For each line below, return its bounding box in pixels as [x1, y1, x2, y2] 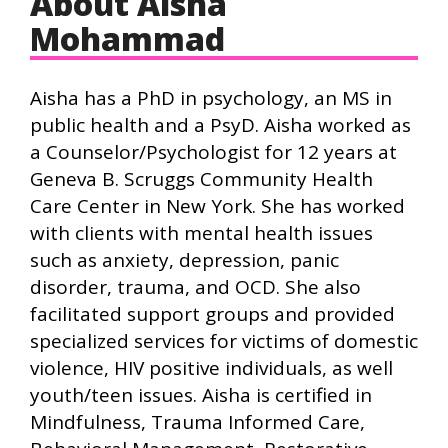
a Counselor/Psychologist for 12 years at [30, 138, 397, 165]
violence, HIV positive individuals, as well [30, 354, 393, 381]
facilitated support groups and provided [30, 300, 395, 327]
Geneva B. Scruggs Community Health [30, 165, 373, 192]
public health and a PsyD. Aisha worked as [30, 111, 411, 138]
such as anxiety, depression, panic [30, 246, 339, 273]
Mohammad [30, 16, 225, 60]
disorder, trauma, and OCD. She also [30, 273, 361, 300]
